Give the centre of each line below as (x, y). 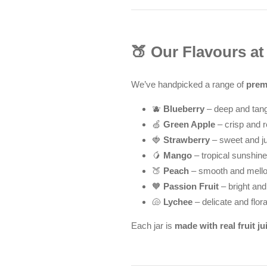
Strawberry (187, 140)
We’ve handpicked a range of (189, 84)
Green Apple (190, 125)
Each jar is (153, 225)
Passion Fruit (191, 187)
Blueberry (184, 109)
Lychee (178, 202)
